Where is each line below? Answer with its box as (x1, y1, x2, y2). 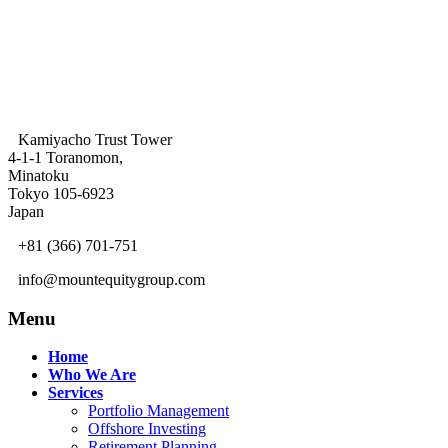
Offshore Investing (88, 420, 206, 438)
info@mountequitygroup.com (18, 270, 205, 288)
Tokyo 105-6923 (8, 184, 114, 202)
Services (48, 384, 103, 402)
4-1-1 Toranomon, (8, 148, 123, 166)
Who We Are (48, 366, 136, 384)
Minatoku (8, 166, 69, 184)
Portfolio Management (88, 402, 229, 420)
